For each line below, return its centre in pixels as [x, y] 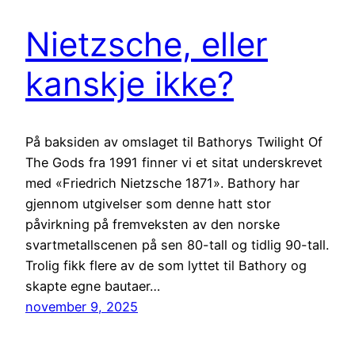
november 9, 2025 [82, 306]
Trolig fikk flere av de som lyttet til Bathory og [166, 265]
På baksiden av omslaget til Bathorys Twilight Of [174, 141]
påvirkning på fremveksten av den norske [153, 224]
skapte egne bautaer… [93, 286]
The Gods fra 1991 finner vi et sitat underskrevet [174, 162]
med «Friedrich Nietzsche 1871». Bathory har [162, 183]
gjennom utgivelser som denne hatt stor [148, 203]
